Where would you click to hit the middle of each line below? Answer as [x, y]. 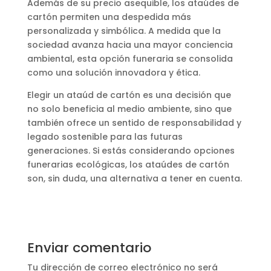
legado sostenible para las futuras [105, 136]
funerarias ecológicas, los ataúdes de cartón [128, 164]
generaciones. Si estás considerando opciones [131, 150]
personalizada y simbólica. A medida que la [124, 31]
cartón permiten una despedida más [109, 17]
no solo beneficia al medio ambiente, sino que [129, 109]
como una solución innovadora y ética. [113, 72]
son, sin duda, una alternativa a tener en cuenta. [134, 178]
